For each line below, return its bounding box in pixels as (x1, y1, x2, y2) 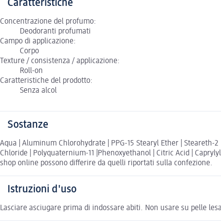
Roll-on (20, 67, 43, 75)
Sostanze (7, 119, 48, 130)
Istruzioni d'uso (7, 184, 76, 195)
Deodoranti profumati (20, 27, 91, 36)
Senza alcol (20, 86, 57, 95)
